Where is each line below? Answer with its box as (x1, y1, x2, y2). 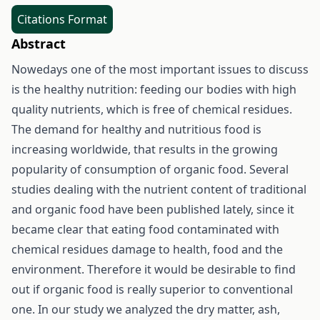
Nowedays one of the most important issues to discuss (11, 61, 309, 77)
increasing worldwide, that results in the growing (11, 141, 278, 157)
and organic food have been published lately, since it (11, 201, 294, 217)
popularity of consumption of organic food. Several (11, 161, 289, 177)
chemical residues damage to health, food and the (11, 241, 283, 257)
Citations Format (17, 11, 107, 27)
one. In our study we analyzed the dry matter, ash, (11, 301, 280, 317)
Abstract (11, 35, 66, 52)
